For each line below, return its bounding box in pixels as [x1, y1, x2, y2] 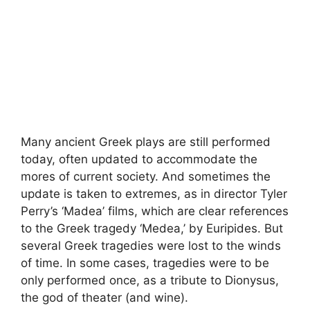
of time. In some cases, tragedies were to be [21, 255, 269, 270]
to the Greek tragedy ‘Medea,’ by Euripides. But [21, 221, 283, 235]
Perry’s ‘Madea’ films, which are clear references [21, 203, 289, 218]
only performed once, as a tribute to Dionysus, [21, 273, 279, 287]
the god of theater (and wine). [21, 290, 188, 304]
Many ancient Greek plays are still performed [21, 134, 271, 149]
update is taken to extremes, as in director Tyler [21, 186, 287, 201]
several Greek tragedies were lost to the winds [21, 238, 281, 253]
